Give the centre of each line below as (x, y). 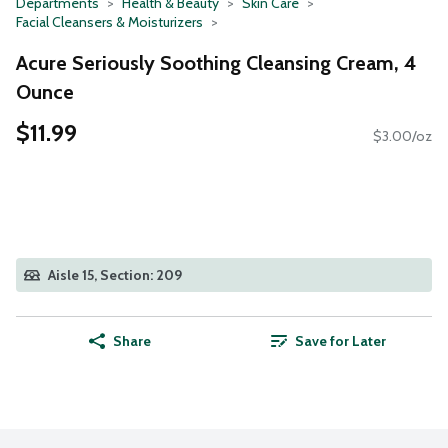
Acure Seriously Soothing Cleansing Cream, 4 (216, 62)
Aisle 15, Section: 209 (115, 275)
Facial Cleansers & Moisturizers (109, 22)
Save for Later (340, 341)
